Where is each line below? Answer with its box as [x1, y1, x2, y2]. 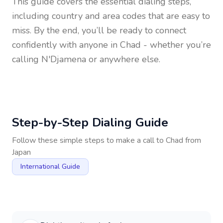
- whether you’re [141, 39, 211, 51]
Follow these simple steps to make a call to [12, 135, 166, 146]
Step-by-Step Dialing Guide [12, 114, 168, 130]
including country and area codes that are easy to [12, 10, 210, 22]
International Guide [20, 162, 80, 171]
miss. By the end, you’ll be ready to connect [12, 24, 186, 36]
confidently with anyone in [12, 39, 120, 51]
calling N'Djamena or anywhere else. [12, 53, 160, 65]
